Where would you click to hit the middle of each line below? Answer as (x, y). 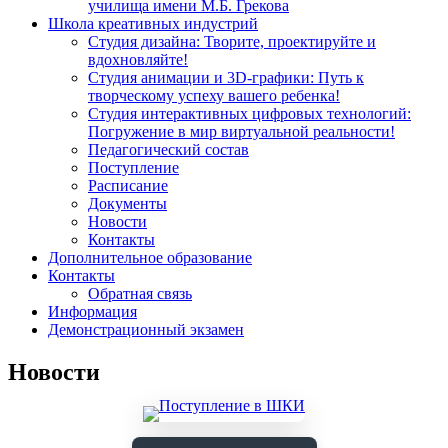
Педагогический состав (168, 149)
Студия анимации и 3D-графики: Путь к (226, 77)
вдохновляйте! (138, 59)
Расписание (128, 185)
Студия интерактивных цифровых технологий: (249, 113)
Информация (92, 311)
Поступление (133, 167)
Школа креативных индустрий (153, 23)
